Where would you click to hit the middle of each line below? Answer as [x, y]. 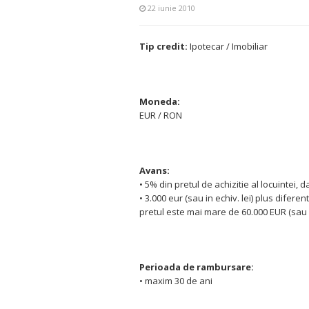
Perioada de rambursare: [197, 267]
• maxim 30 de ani [176, 281]
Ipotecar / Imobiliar [228, 46]
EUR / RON [161, 115]
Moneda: [160, 101]
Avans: [154, 170]
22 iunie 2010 [171, 8]
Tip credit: [163, 46]
